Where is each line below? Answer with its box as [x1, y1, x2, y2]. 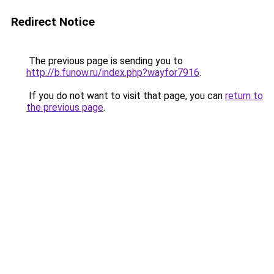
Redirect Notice [11, 15, 95, 29]
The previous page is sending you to [26, 55, 183, 67]
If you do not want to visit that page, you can [26, 90, 225, 102]
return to [225, 90, 263, 102]
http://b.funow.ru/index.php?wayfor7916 [26, 67, 199, 78]
